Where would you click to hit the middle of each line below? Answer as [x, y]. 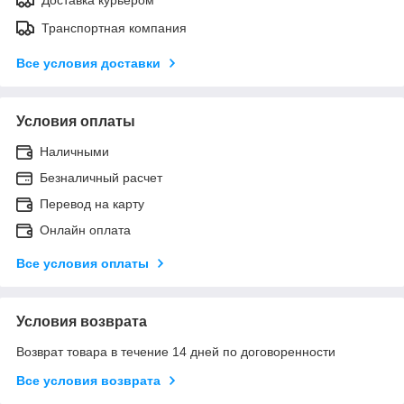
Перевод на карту [92, 203]
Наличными [74, 151]
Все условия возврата [88, 380]
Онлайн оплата [85, 230]
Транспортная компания [114, 28]
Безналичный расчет [101, 177]
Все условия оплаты [83, 263]
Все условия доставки [88, 63]
